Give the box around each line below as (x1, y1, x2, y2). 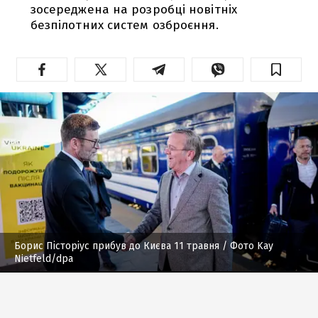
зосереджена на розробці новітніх (30, 1, 237, 17)
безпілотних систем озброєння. (30, 17, 219, 33)
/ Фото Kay (219, 239, 273, 252)
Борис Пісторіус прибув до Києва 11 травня (14, 239, 219, 252)
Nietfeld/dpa (14, 252, 73, 265)
